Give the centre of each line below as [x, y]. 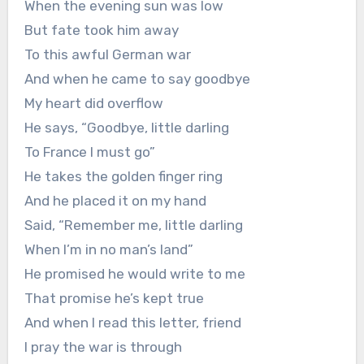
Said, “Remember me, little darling [133, 225]
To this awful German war [107, 55]
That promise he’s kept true [114, 299]
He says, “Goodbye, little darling [126, 128]
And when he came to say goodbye [137, 79]
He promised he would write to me [134, 274]
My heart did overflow [93, 104]
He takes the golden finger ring [123, 177]
